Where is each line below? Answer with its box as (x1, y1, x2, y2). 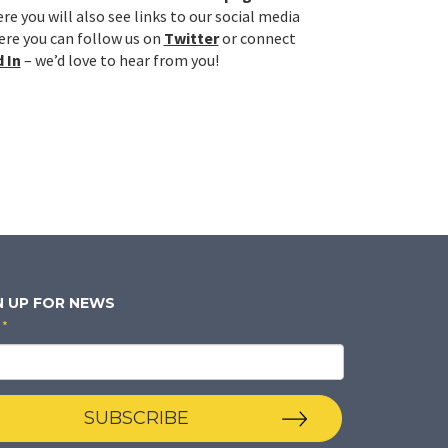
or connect (218, 28, 296, 48)
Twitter (163, 28, 219, 48)
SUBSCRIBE (83, 407, 189, 429)
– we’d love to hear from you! (20, 50, 222, 70)
